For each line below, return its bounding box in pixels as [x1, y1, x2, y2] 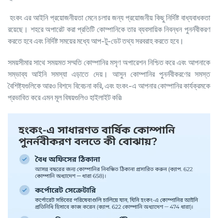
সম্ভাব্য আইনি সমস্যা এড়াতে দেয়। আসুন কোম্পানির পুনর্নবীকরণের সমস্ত [8, 70, 210, 79]
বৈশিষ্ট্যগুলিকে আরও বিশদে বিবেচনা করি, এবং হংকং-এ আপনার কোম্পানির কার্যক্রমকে [8, 81, 210, 91]
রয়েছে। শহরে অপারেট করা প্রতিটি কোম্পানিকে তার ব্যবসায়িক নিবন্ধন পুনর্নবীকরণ [8, 25, 210, 34]
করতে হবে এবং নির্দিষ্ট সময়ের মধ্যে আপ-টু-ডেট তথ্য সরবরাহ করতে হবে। [8, 36, 185, 46]
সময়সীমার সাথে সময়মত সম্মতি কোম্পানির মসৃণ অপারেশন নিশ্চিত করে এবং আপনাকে [8, 58, 210, 67]
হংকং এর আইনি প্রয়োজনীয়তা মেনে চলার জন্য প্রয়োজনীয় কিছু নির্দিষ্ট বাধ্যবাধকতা [8, 13, 210, 22]
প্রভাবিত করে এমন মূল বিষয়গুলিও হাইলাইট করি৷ [8, 93, 124, 102]
